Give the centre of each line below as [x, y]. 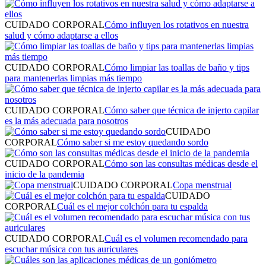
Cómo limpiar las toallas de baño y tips [177, 67]
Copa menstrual [202, 185]
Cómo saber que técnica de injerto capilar [182, 110]
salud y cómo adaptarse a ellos [61, 35]
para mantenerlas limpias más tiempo [73, 78]
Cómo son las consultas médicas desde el [181, 163]
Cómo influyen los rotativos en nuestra [177, 24]
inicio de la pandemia [45, 174]
